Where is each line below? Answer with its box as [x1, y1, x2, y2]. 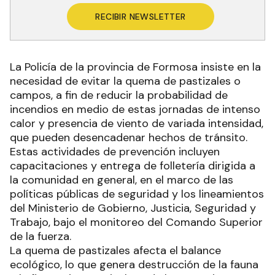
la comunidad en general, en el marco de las [10, 172, 233, 187]
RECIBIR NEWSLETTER [95, 11, 186, 22]
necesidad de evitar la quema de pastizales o [10, 74, 241, 88]
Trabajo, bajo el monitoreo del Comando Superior [10, 215, 263, 230]
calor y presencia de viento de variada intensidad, [10, 116, 263, 131]
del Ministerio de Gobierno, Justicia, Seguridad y [10, 201, 256, 215]
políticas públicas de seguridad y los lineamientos [10, 187, 264, 201]
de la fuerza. [10, 229, 71, 244]
